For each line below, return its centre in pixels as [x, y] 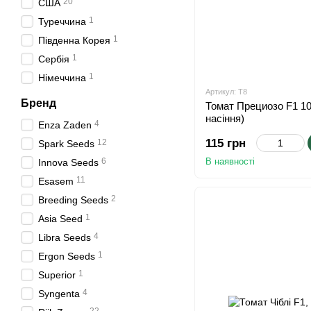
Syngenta [59, 294]
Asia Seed [60, 219]
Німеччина [62, 78]
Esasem [56, 181]
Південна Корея [74, 40]
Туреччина [62, 22]
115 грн [226, 144]
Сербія [54, 59]
